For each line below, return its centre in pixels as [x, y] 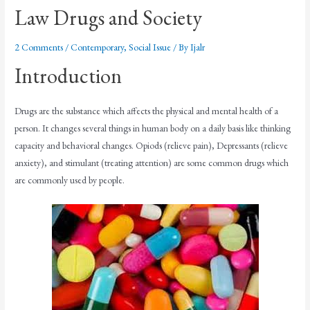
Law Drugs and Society [109, 18]
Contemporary [98, 47]
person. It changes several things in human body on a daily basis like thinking [153, 128]
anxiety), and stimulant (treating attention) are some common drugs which [152, 163]
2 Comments [39, 47]
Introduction [69, 76]
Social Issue [150, 47]
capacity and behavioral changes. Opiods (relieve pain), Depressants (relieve [152, 146]
